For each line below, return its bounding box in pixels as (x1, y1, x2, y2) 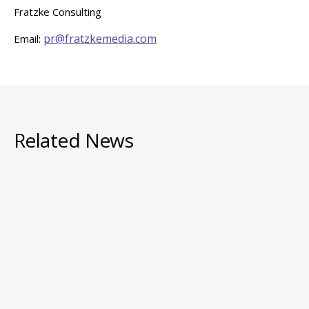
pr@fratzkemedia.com (43, 31, 157, 46)
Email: (14, 32, 43, 46)
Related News (14, 127, 134, 153)
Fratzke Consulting (14, 5, 101, 19)
